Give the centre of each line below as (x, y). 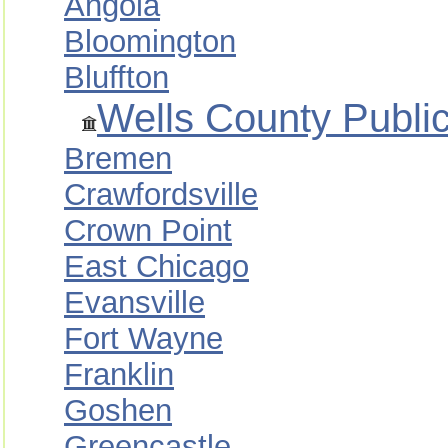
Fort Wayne (143, 338)
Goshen (118, 410)
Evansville (134, 302)
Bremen (118, 158)
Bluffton (116, 77)
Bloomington (150, 41)
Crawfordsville (161, 194)
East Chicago (156, 266)
